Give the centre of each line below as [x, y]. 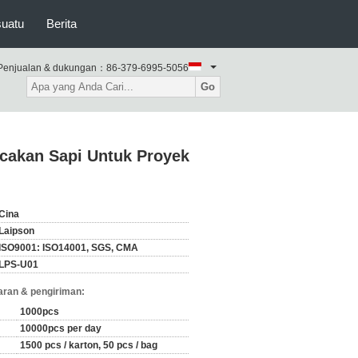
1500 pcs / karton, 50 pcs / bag [89, 345]
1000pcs [40, 312]
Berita [62, 24]
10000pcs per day [61, 328]
